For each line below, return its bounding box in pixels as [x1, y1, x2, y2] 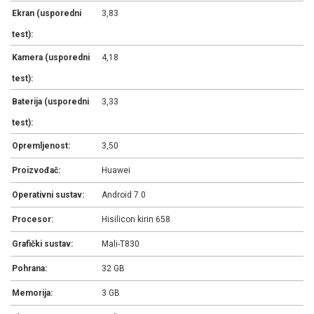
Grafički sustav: [12, 238, 73, 249]
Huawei [102, 165, 131, 175]
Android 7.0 [102, 189, 146, 200]
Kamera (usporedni [12, 52, 90, 62]
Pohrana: [12, 263, 47, 273]
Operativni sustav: [12, 189, 84, 200]
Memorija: [12, 287, 53, 298]
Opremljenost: [12, 140, 70, 151]
